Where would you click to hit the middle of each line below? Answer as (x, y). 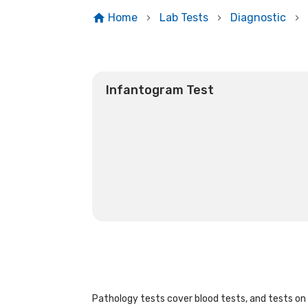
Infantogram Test (160, 90)
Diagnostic (258, 18)
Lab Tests (184, 18)
